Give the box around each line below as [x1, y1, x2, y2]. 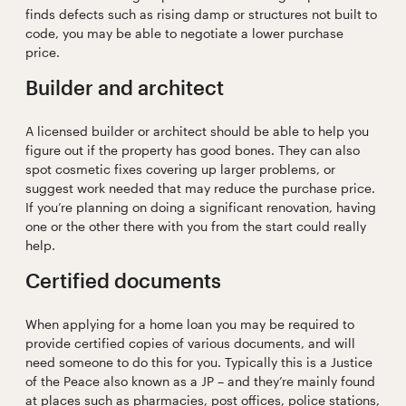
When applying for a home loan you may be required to [24, 316, 354, 333]
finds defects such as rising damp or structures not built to [24, 6, 377, 23]
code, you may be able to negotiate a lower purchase [24, 25, 343, 42]
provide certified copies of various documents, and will [24, 335, 355, 352]
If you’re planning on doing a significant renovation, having [24, 199, 376, 216]
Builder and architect [24, 75, 224, 100]
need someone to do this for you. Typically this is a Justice [24, 354, 372, 371]
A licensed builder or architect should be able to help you [24, 123, 369, 140]
